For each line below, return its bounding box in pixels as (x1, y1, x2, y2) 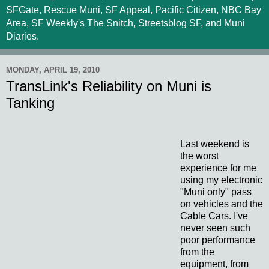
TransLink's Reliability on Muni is (6, 78, 211, 94)
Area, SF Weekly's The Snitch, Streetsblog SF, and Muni (6, 18, 245, 28)
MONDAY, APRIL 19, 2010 (6, 65, 100, 74)
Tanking (6, 95, 55, 111)
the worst (180, 150, 219, 161)
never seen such (180, 222, 250, 233)
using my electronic (180, 174, 262, 185)
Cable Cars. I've (180, 210, 248, 221)
